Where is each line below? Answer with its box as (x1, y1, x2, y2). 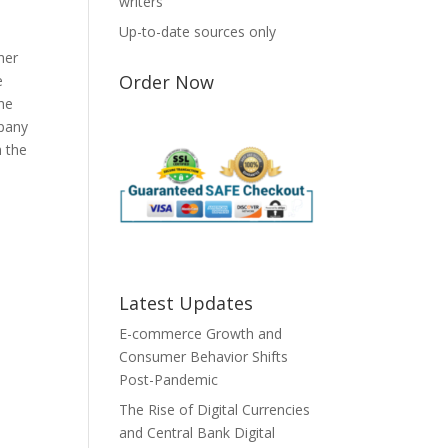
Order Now (119, 70, 215, 94)
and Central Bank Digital (119, 422, 276, 442)
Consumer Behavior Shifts (119, 346, 289, 366)
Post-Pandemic (119, 369, 219, 389)
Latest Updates (119, 290, 254, 315)
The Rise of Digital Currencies (119, 399, 311, 419)
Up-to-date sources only (119, 22, 277, 41)
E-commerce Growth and (119, 323, 283, 343)
